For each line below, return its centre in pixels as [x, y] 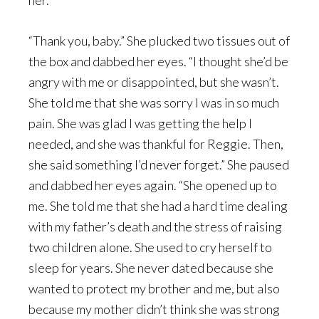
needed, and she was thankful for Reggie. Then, [156, 144]
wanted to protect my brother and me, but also [154, 288]
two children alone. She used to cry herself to [150, 247]
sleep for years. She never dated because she [151, 268]
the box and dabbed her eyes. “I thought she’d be [158, 61]
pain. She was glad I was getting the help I [140, 123]
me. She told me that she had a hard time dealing [158, 206]
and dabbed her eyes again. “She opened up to [153, 185]
